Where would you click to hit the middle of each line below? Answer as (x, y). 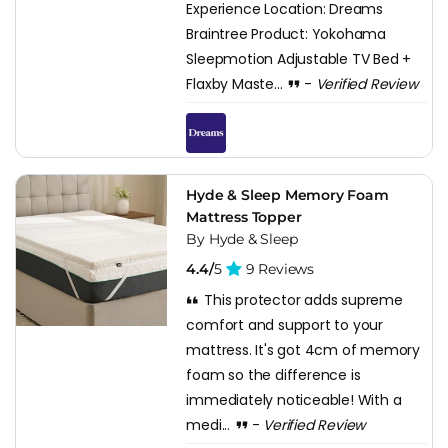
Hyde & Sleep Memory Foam (287, 194)
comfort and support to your (284, 324)
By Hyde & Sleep (242, 238)
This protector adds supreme (301, 299)
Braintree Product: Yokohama (286, 33)
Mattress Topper (244, 216)
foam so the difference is (273, 374)
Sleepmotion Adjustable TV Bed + (299, 58)
